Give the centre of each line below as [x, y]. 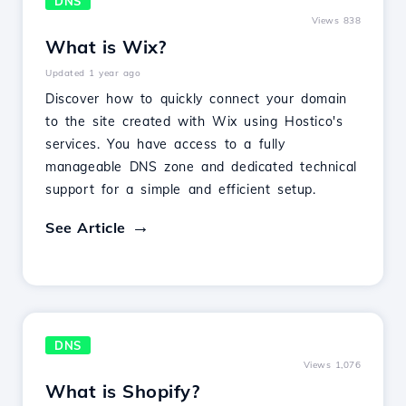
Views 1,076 [332, 365]
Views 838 [336, 20]
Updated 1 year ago [93, 73]
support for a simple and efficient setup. [181, 189]
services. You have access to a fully [165, 144]
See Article [86, 227]
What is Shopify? [122, 391]
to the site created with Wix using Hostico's [194, 121]
